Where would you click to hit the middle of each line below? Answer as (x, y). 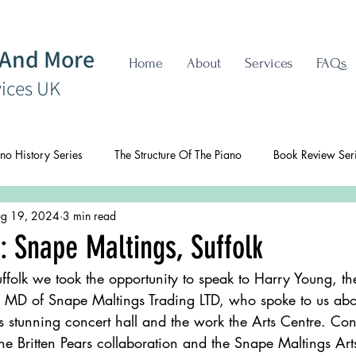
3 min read (89, 215)
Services (269, 63)
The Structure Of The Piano (178, 154)
